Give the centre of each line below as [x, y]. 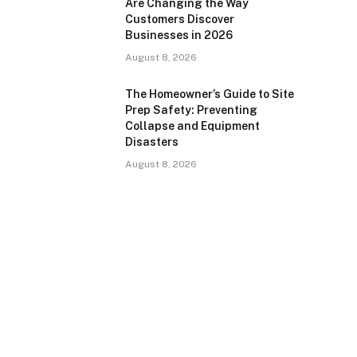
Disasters [152, 142]
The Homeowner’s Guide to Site [210, 94]
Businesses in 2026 [179, 35]
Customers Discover [180, 19]
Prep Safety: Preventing [191, 110]
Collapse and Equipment [192, 126]
